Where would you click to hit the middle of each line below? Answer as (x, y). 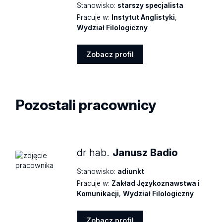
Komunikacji (98, 194)
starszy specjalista (151, 6)
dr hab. (95, 152)
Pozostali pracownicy (86, 105)
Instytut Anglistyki (143, 18)
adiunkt (131, 172)
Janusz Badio (145, 152)
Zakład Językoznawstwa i (156, 184)
